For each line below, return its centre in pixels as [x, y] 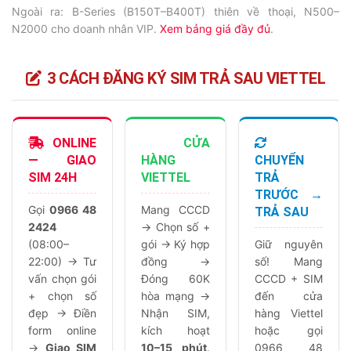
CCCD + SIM [288, 279]
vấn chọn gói [63, 279]
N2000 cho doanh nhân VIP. [86, 29]
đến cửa [288, 296]
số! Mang [288, 261]
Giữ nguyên [288, 244]
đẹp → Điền [63, 313]
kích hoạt [175, 330]
